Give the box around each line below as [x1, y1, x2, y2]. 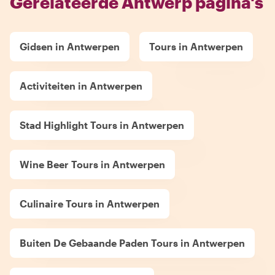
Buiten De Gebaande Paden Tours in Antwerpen [20, 236, 245, 249]
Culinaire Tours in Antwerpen [20, 197, 160, 209]
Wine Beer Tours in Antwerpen [20, 158, 165, 170]
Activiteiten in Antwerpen [20, 79, 142, 91]
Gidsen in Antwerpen [20, 40, 120, 52]
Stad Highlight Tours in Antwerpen [20, 118, 184, 131]
